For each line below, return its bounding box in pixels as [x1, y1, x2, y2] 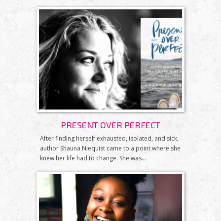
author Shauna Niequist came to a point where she [40, 144, 181, 152]
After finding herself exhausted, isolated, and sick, [40, 134, 179, 143]
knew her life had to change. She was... [40, 153, 146, 162]
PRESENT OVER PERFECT [61, 119, 160, 130]
